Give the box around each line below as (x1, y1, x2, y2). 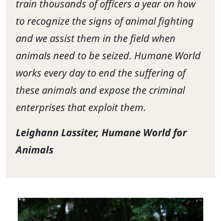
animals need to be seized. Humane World (16, 48, 201, 62)
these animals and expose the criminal (16, 83, 185, 97)
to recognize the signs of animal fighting (16, 14, 194, 28)
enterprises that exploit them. (16, 100, 146, 114)
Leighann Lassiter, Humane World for (16, 125, 186, 139)
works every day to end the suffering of (16, 66, 185, 79)
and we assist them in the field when (16, 31, 176, 45)
